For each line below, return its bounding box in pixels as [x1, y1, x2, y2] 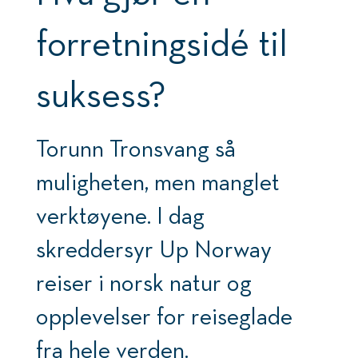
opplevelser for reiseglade [35, 302, 292, 330]
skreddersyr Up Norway [35, 235, 272, 263]
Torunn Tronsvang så [35, 134, 236, 162]
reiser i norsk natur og [35, 268, 252, 296]
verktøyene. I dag [35, 201, 205, 229]
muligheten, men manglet [35, 168, 280, 196]
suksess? [35, 72, 166, 116]
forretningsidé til [35, 21, 288, 65]
